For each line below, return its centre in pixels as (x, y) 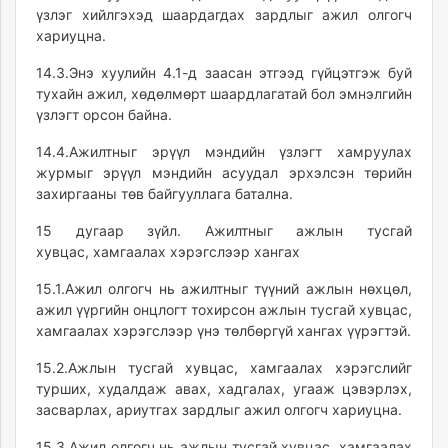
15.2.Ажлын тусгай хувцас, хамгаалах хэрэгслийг (224, 367)
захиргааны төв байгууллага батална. (164, 193)
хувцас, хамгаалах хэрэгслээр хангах (168, 251)
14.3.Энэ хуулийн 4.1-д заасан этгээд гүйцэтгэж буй (224, 72)
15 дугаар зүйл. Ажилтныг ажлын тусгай (224, 230)
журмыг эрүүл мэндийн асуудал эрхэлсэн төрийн (224, 172)
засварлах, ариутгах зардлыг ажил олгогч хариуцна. (219, 409)
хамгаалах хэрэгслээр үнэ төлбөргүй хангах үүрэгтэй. (223, 330)
